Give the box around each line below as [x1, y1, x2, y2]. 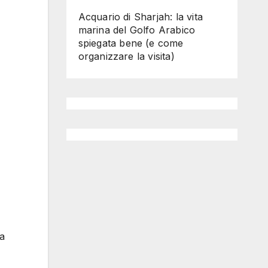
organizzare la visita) [78, 50, 175, 62]
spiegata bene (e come [78, 37, 184, 49]
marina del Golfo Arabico [78, 24, 196, 36]
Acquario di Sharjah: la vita [78, 11, 203, 23]
